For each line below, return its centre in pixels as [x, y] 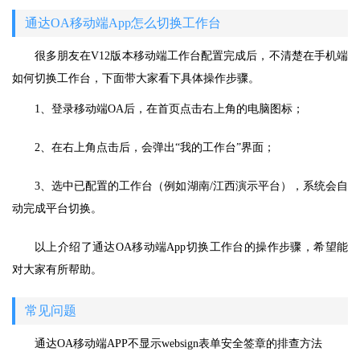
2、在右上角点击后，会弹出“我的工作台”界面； [155, 147]
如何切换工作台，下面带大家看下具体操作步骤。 [136, 78]
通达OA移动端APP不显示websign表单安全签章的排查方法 [178, 344]
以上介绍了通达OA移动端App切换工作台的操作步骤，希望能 [191, 247]
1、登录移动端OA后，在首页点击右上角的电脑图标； [169, 109]
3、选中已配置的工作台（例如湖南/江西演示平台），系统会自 [191, 186]
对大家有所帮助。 [57, 270]
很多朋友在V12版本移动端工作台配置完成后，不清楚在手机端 [191, 56]
